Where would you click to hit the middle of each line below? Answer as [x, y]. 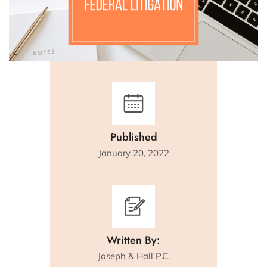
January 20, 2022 [133, 153]
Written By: [133, 240]
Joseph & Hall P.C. [133, 256]
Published [133, 137]
